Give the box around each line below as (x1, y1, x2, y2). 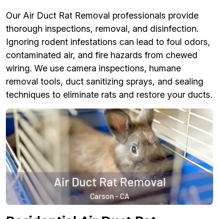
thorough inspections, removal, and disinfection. (6, 23, 198, 34)
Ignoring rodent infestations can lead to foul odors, (6, 36, 210, 47)
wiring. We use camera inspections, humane (6, 63, 181, 73)
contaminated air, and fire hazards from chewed (6, 49, 197, 60)
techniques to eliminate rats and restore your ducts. (6, 89, 212, 100)
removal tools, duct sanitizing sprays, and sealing (6, 76, 203, 87)
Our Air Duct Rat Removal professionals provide (6, 10, 198, 21)
